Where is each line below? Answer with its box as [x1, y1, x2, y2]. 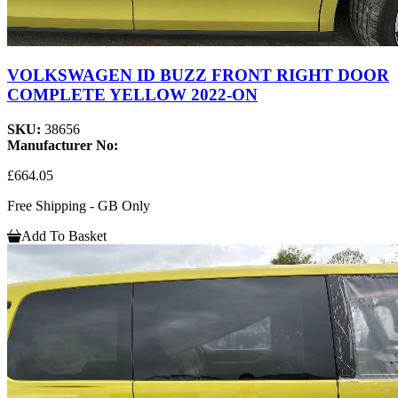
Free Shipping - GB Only [7, 198, 150, 214]
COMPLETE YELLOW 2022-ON [7, 85, 258, 105]
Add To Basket [21, 228, 107, 244]
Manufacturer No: [7, 138, 118, 154]
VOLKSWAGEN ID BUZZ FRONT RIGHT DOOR [7, 66, 389, 85]
